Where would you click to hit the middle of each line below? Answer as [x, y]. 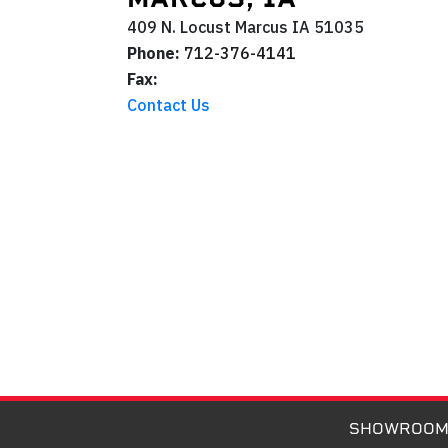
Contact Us [168, 105]
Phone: [153, 53]
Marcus [261, 27]
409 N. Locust [179, 27]
